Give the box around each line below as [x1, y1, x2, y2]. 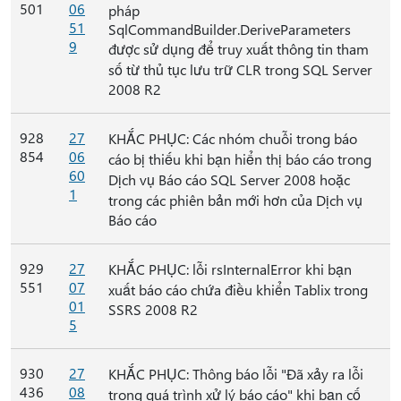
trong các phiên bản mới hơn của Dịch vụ [108, 191, 363, 209]
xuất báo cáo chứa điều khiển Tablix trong [108, 280, 368, 299]
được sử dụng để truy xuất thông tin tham [108, 39, 369, 58]
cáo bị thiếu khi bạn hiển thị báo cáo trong [108, 149, 371, 168]
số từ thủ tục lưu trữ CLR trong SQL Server [108, 60, 372, 79]
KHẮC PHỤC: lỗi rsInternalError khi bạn [108, 260, 352, 278]
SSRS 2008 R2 [108, 300, 198, 319]
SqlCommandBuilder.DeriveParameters [108, 20, 351, 38]
